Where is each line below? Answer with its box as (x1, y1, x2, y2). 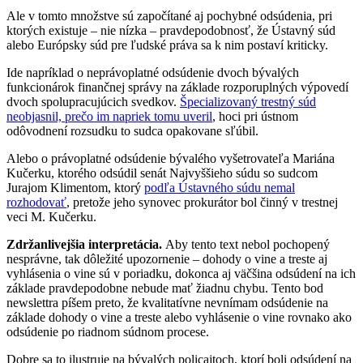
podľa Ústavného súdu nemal (144, 180, 295, 194)
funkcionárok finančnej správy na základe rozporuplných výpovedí (6, 79, 348, 94)
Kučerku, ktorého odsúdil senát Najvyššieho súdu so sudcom (6, 165, 318, 180)
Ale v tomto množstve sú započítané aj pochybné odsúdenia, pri (6, 8, 332, 23)
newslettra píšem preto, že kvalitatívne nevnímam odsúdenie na (6, 295, 328, 310)
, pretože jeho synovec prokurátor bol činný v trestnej (66, 194, 338, 209)
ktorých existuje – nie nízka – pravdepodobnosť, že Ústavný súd (6, 23, 335, 37)
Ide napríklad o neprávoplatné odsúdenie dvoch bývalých (6, 65, 299, 79)
